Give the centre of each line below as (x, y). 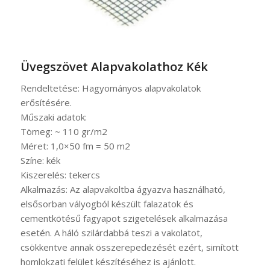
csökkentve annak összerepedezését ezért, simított (129, 247)
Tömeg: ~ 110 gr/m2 (64, 132)
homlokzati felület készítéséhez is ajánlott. (108, 262)
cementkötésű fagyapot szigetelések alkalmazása (124, 218)
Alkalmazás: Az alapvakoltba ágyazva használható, (123, 190)
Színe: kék (40, 161)
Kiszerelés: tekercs (60, 175)
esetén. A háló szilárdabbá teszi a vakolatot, (111, 233)
